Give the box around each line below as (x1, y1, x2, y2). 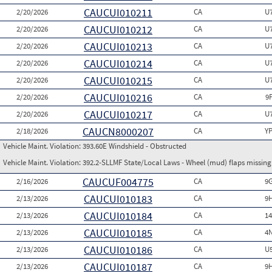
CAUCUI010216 (84, 90, 152, 104)
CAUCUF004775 (83, 175, 154, 189)
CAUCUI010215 (84, 73, 152, 87)
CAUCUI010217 (84, 107, 152, 121)
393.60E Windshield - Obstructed (83, 141, 186, 151)
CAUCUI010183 (84, 192, 152, 206)
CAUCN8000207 (83, 124, 154, 138)
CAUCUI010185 (84, 226, 152, 240)
